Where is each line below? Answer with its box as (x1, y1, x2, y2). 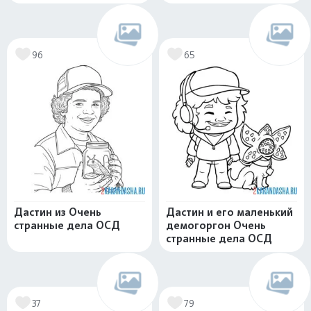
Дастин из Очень (14, 205, 101, 219)
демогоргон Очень (166, 219, 266, 232)
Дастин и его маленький (166, 205, 293, 219)
